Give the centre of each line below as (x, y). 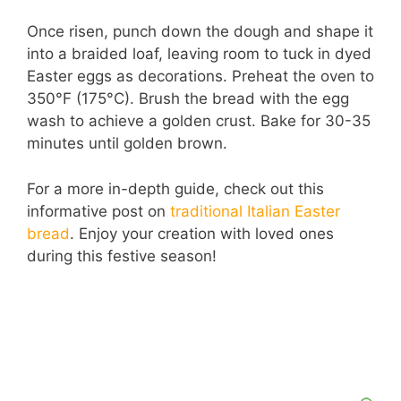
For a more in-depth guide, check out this (175, 188)
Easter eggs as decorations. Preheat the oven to (200, 77)
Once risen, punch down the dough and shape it (200, 32)
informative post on (98, 211)
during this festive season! (122, 256)
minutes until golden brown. (127, 144)
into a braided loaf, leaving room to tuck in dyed (199, 54)
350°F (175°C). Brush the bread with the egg (188, 99)
